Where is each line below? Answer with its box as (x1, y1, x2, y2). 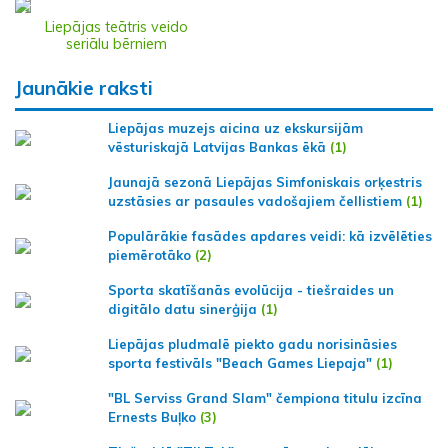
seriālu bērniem (65, 34, 167, 53)
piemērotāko (108, 246, 191, 263)
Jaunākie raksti (15, 75, 153, 100)
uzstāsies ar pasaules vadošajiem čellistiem (108, 192, 402, 209)
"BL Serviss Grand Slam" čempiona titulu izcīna (108, 389, 422, 406)
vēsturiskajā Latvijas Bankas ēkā (108, 138, 326, 155)
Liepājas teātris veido (44, 17, 188, 36)
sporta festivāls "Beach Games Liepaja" (108, 354, 372, 371)
